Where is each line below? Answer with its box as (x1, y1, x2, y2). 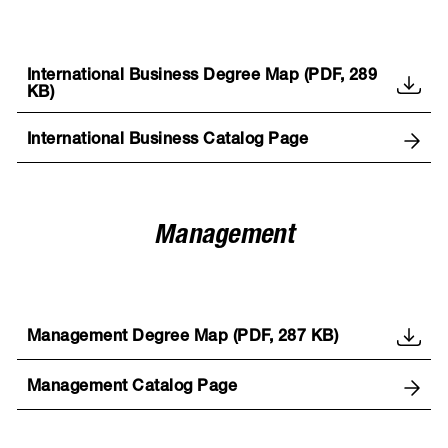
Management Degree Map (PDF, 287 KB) (26, 329, 339, 346)
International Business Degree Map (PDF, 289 (26, 69, 378, 86)
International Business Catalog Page (26, 132, 309, 149)
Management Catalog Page (26, 379, 238, 396)
